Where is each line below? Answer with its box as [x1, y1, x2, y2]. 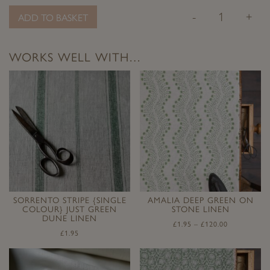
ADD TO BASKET [18, 12, 88, 24]
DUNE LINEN [42, 213, 97, 224]
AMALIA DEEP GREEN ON [147, 195, 254, 206]
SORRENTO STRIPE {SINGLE [13, 195, 127, 206]
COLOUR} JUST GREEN [22, 204, 117, 215]
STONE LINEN [171, 204, 230, 215]
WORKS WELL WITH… [9, 50, 141, 65]
